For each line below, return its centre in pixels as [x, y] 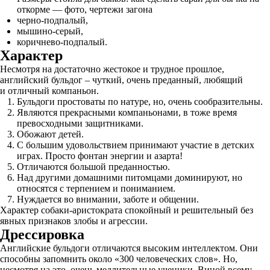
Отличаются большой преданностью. [93, 167]
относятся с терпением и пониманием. [96, 188]
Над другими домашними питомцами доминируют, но [130, 177]
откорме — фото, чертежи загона [85, 9]
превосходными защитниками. [80, 123]
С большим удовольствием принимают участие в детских [136, 145]
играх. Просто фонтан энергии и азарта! [100, 156]
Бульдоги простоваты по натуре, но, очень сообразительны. [140, 102]
